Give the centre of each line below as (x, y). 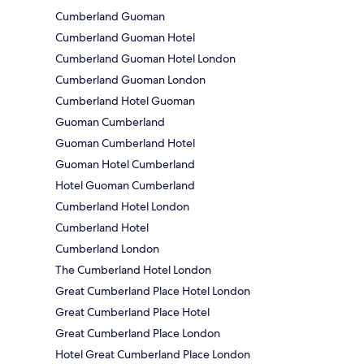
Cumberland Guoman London (130, 79)
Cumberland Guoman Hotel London (145, 58)
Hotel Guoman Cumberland (125, 185)
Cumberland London (107, 248)
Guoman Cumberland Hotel (125, 143)
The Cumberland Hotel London (133, 269)
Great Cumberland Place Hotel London (153, 290)
